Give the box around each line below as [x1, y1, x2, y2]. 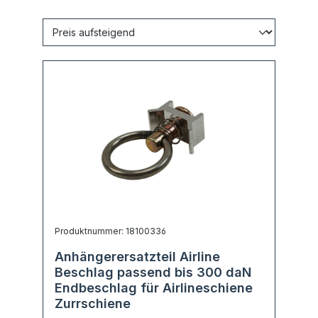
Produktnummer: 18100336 [55, 226, 166, 236]
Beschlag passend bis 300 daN [55, 265, 251, 280]
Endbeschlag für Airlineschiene [55, 280, 253, 295]
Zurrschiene [55, 296, 131, 311]
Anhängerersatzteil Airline [55, 249, 220, 264]
